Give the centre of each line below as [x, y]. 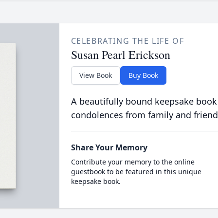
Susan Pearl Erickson [120, 54]
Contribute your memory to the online [133, 162]
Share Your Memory [109, 147]
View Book [95, 75]
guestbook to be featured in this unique [136, 172]
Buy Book [143, 75]
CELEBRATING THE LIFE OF [127, 41]
